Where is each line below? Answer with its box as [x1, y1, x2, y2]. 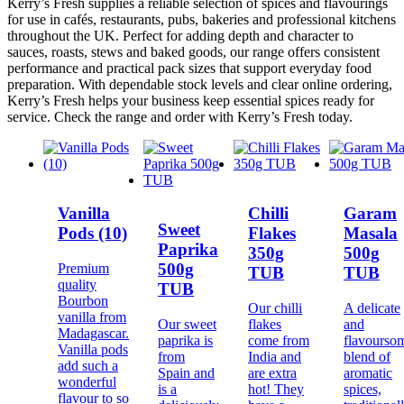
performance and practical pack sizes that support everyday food [7, 60, 372, 76]
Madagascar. [58, 326, 129, 342]
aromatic [344, 365, 392, 381]
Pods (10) [58, 224, 127, 243]
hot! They [248, 381, 304, 398]
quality [58, 277, 96, 293]
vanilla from [58, 309, 126, 326]
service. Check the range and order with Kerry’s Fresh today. [7, 108, 353, 124]
